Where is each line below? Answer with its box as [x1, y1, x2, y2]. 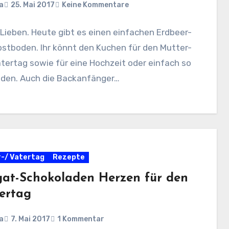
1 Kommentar [57, 215, 104, 223]
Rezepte [52, 153, 85, 162]
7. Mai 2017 [10, 215, 50, 223]
